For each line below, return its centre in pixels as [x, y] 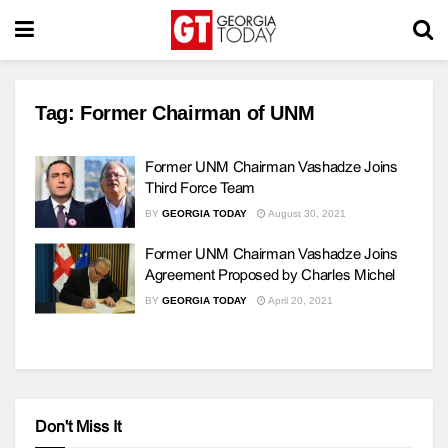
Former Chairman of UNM [197, 113]
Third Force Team [200, 187]
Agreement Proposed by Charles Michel [270, 274]
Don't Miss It [78, 426]
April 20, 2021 [299, 300]
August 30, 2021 [306, 213]
